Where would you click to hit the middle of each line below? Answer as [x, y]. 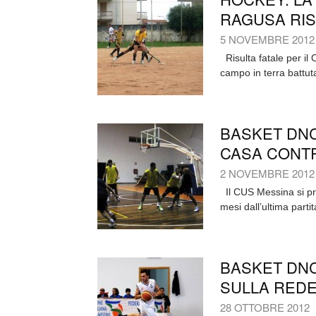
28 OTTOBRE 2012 [265, 307]
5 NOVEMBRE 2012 [267, 39]
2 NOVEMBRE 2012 [267, 173]
